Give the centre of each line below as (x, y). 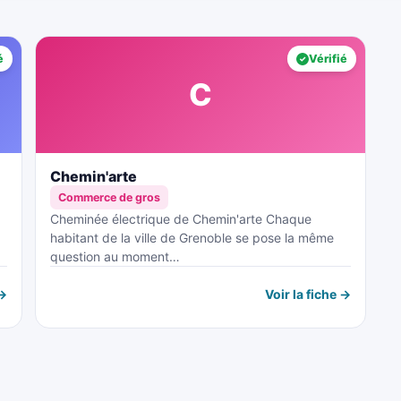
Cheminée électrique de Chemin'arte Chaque (180, 219)
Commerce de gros (109, 197)
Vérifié (328, 59)
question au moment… (115, 256)
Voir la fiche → (308, 294)
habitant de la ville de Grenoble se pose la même (192, 238)
